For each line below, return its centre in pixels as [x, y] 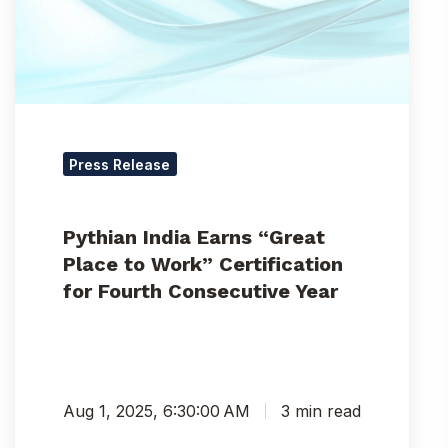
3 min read [320, 410]
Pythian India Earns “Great [193, 236]
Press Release [120, 164]
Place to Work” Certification [202, 263]
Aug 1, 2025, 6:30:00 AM [156, 410]
